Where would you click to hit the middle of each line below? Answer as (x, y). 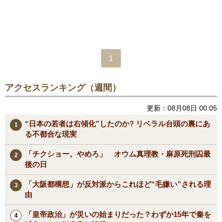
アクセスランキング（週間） (63, 87)
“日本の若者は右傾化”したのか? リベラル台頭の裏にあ (117, 123)
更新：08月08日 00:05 (182, 108)
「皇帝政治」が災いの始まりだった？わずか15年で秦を (118, 214)
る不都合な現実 (51, 134)
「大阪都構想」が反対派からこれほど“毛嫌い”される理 (118, 184)
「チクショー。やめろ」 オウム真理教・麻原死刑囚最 (118, 154)
